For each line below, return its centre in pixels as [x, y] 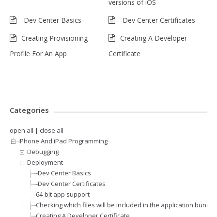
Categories [29, 110]
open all [22, 131]
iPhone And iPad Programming [63, 141]
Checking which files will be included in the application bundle [126, 205]
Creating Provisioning [54, 38]
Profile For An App [38, 54]
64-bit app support [63, 194]
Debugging [43, 152]
